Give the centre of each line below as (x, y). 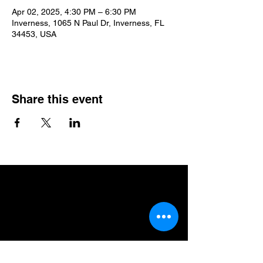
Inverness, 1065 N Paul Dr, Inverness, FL (88, 23)
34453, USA (34, 34)
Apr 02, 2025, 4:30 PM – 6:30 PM (74, 12)
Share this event (57, 99)
